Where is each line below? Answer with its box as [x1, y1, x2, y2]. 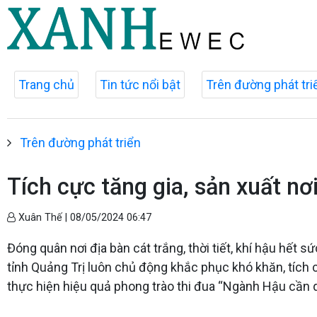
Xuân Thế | [16, 212, 70, 224]
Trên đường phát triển [20, 135, 141, 150]
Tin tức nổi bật [100, 77, 180, 92]
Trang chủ [18, 77, 74, 92]
